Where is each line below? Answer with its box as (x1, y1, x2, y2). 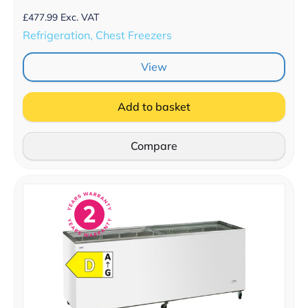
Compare (131, 139, 177, 153)
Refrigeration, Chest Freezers (23, 28, 172, 43)
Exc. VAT (60, 11, 100, 24)
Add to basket (118, 100, 190, 114)
